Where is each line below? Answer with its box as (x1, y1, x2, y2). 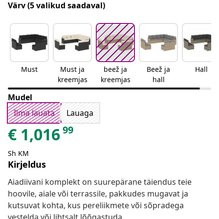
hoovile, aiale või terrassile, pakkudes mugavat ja (8, 188, 188, 199)
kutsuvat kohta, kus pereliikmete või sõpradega (8, 200, 184, 211)
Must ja (60, 65, 85, 74)
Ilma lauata (14, 108, 55, 119)
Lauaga (66, 108, 93, 119)
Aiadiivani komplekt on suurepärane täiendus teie (8, 176, 192, 188)
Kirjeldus (8, 158, 46, 171)
